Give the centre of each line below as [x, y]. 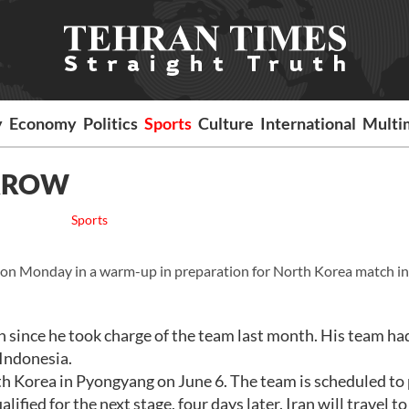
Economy [43, 123]
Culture [226, 123]
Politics [111, 123]
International [309, 123]
